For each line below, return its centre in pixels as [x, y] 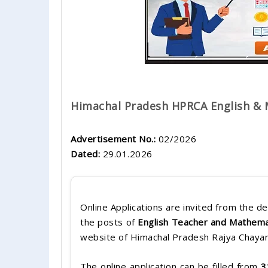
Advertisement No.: [113, 138]
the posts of [109, 222]
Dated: [85, 153]
